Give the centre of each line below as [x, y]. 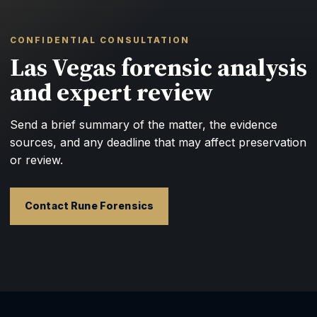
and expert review [111, 92]
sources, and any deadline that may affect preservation [158, 143]
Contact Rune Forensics [90, 206]
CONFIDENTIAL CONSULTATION [100, 40]
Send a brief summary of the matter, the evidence [144, 125]
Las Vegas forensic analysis [158, 68]
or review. [36, 160]
